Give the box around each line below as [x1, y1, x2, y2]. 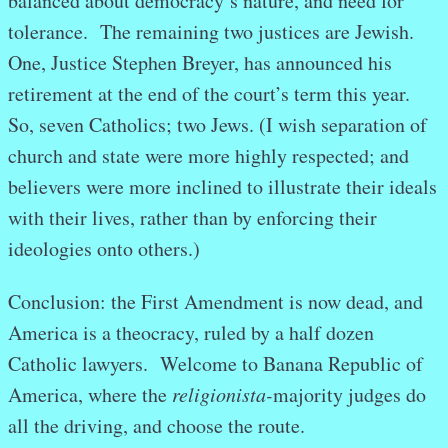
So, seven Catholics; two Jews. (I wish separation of [8, 111, 427, 139]
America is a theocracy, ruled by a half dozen [8, 319, 374, 347]
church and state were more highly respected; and [8, 142, 409, 170]
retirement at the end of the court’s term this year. [8, 80, 417, 108]
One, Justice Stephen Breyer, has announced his [8, 49, 392, 77]
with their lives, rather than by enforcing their [8, 204, 377, 232]
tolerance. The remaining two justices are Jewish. [8, 18, 421, 46]
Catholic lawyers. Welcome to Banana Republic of [8, 350, 423, 378]
